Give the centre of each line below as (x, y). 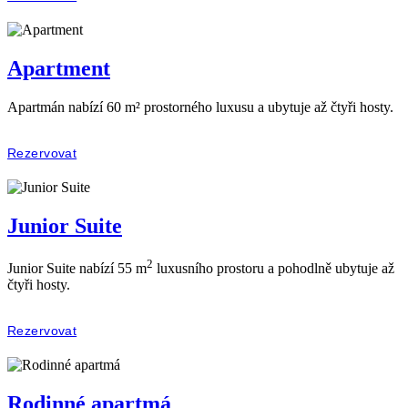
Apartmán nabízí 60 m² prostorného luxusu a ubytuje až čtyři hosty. (200, 107)
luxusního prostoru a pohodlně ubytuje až (274, 268)
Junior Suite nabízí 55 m (77, 268)
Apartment (59, 68)
